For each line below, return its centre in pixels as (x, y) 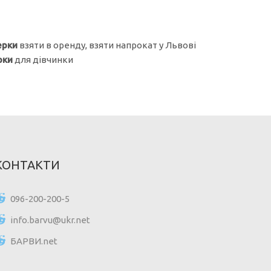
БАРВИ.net (34, 241)
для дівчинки (43, 59)
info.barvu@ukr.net (50, 220)
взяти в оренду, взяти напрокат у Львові (107, 45)
